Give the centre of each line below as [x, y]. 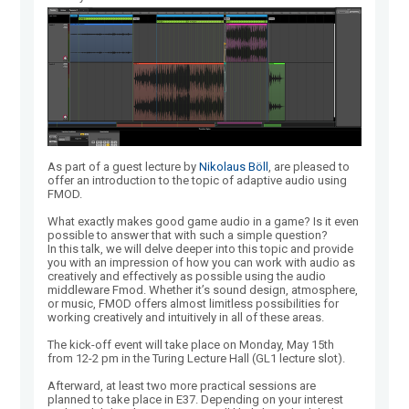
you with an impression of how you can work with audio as [202, 263]
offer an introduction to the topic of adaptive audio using [198, 181]
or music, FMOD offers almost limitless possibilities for [194, 304]
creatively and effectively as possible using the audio [187, 277]
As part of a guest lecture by [124, 167]
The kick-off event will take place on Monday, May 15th [191, 345]
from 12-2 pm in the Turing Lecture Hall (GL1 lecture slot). [197, 359]
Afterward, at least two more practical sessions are [182, 386]
